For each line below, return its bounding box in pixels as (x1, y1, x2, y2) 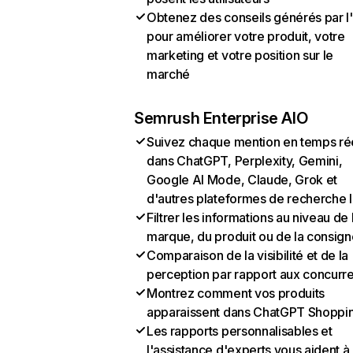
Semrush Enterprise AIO (134, 109, 308, 128)
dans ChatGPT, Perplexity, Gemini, (147, 153, 343, 169)
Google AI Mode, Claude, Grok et (147, 172, 338, 188)
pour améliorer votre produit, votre (147, 28, 345, 44)
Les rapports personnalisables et (147, 323, 333, 339)
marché (147, 66, 191, 82)
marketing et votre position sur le (147, 47, 334, 63)
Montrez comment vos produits (147, 285, 325, 301)
